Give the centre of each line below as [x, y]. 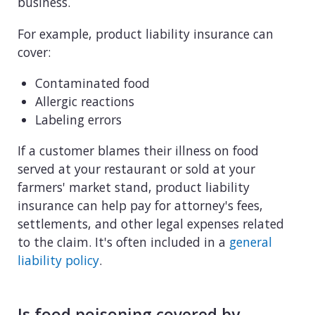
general [251, 242]
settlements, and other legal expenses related [151, 223]
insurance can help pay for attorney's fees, [140, 205]
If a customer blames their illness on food [138, 150]
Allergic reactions [85, 102]
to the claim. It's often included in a [123, 242]
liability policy [58, 260]
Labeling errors [78, 120]
